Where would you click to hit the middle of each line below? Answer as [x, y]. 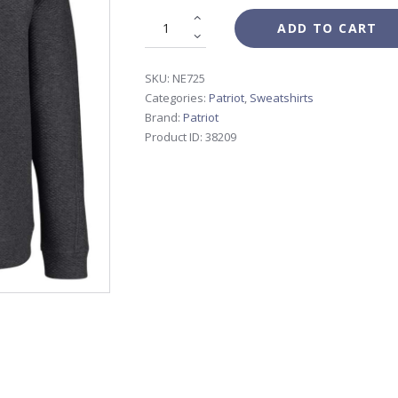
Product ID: [175, 137]
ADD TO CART [327, 28]
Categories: [177, 98]
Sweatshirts [282, 98]
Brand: [164, 118]
